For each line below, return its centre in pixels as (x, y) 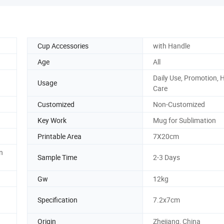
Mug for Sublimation (184, 120)
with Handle (171, 45)
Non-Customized (179, 104)
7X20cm (166, 136)
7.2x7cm (166, 200)
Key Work (52, 120)
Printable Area (59, 136)
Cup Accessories (63, 45)
